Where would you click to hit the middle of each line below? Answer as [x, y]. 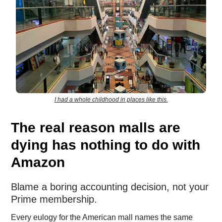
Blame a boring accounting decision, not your [110, 187]
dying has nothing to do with [106, 145]
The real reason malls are [96, 127]
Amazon [38, 162]
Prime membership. [54, 199]
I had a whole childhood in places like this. [111, 99]
